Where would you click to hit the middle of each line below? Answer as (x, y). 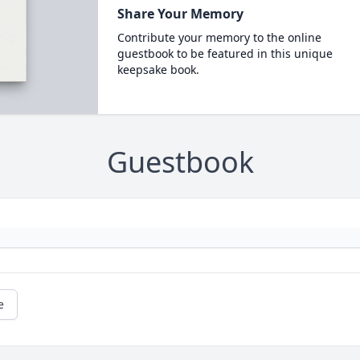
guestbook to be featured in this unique (225, 53)
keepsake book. (158, 70)
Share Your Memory (180, 14)
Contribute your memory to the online (219, 37)
